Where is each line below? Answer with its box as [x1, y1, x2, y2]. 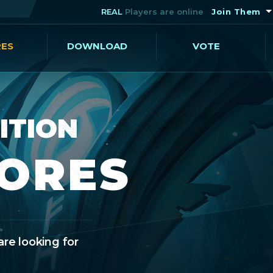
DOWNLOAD [67, 40, 128, 52]
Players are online [122, 7, 204, 16]
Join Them [211, 7, 261, 16]
